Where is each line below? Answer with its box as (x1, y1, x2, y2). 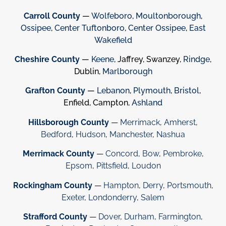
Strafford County (23, 212, 87, 221)
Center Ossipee (128, 23, 186, 33)
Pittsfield (96, 161, 128, 171)
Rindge (183, 54, 210, 65)
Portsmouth (166, 180, 211, 190)
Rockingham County (13, 180, 92, 190)
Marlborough (102, 67, 152, 77)
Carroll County (24, 11, 82, 21)
